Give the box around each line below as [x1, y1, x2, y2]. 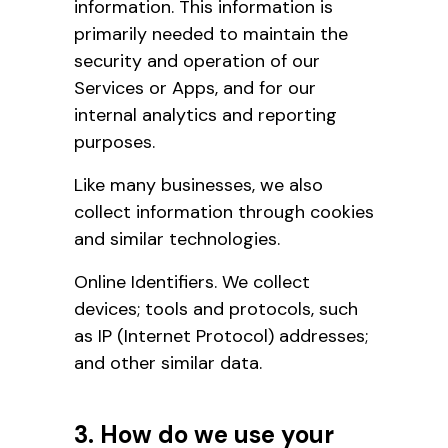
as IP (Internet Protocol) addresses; [74, 323, 368, 348]
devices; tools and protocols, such [74, 296, 358, 321]
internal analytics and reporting [74, 102, 337, 127]
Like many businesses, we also [74, 172, 323, 197]
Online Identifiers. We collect [74, 269, 310, 294]
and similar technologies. [74, 226, 280, 251]
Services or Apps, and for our [74, 75, 316, 100]
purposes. [74, 129, 155, 154]
